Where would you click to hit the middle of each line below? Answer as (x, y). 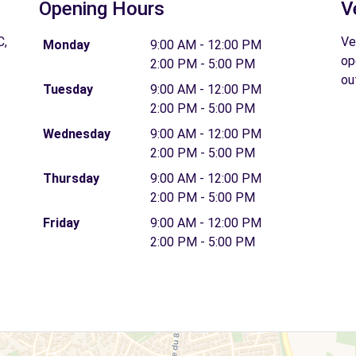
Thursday (71, 178)
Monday (66, 44)
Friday (61, 222)
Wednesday (76, 133)
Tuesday (68, 89)
